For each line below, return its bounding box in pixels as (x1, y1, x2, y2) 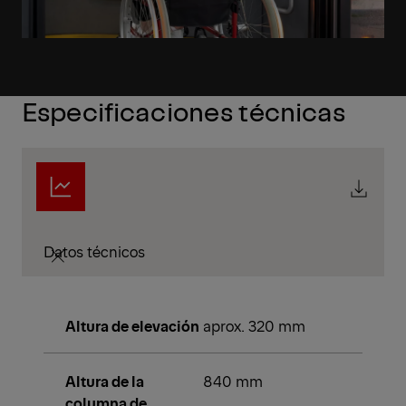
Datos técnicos (43, 241, 145, 262)
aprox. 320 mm (203, 315, 305, 336)
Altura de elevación (65, 315, 199, 336)
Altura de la (65, 371, 144, 391)
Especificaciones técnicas (22, 93, 346, 129)
